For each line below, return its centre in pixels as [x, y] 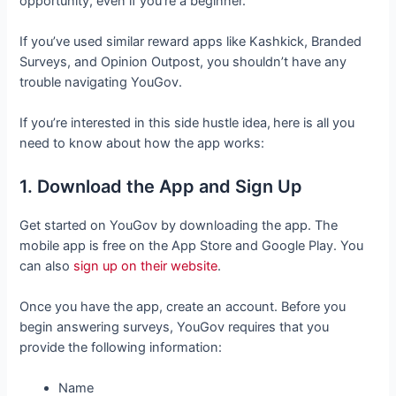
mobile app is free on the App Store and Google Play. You [192, 245]
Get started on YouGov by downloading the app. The [179, 225]
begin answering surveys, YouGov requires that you [175, 327]
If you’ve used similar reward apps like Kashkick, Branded [191, 42]
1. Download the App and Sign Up [161, 186]
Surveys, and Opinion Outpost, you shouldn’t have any [183, 62]
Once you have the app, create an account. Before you [183, 307]
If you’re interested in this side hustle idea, [145, 123]
